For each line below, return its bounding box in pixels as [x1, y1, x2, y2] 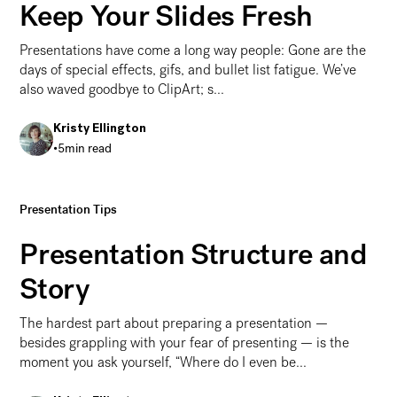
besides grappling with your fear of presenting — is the [19, 333, 350, 353]
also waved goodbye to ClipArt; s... [19, 79, 225, 98]
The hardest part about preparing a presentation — [19, 314, 329, 333]
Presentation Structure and [19, 235, 368, 275]
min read [65, 139, 113, 157]
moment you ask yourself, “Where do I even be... [19, 353, 307, 372]
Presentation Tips [19, 202, 118, 218]
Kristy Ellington [53, 122, 147, 136]
